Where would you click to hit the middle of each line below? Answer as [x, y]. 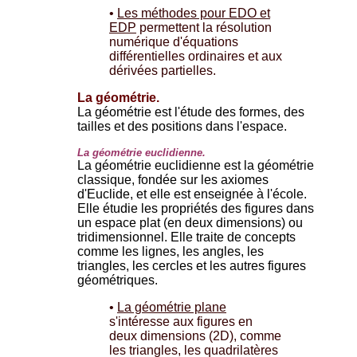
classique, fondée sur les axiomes [173, 179]
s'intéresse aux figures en [181, 321]
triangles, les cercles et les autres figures [192, 265]
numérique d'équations [174, 41]
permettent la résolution [204, 27]
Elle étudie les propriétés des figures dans [196, 208]
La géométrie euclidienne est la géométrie [196, 165]
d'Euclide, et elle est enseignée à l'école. [192, 194]
